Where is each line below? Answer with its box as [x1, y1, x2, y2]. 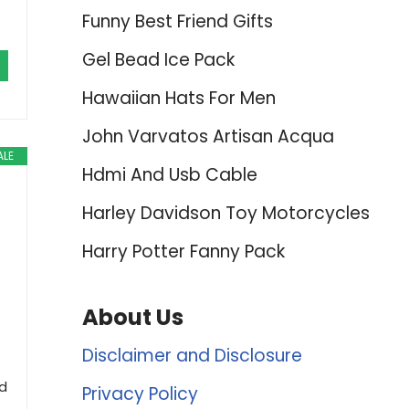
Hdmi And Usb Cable [81, 163, 257, 187]
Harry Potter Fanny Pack [81, 239, 285, 264]
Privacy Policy [81, 382, 198, 406]
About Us [81, 302, 184, 332]
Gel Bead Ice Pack [81, 47, 235, 72]
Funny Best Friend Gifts [81, 9, 273, 34]
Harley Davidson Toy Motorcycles [81, 201, 370, 225]
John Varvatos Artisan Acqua [81, 124, 334, 149]
